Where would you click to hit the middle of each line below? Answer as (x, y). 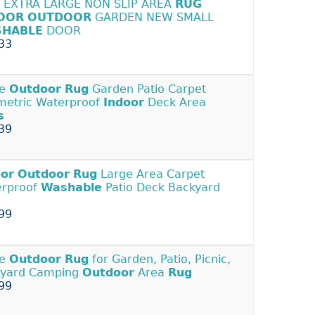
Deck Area (175, 103)
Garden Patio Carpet (147, 89)
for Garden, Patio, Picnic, (160, 259)
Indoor (124, 103)
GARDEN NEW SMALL (153, 18)
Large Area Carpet (151, 174)
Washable (71, 188)
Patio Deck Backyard (161, 188)
